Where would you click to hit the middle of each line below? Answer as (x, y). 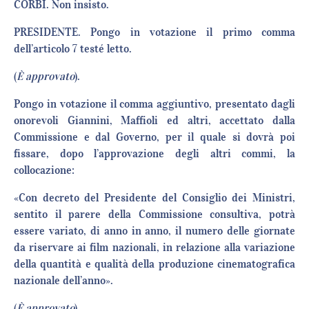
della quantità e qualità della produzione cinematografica (154, 264)
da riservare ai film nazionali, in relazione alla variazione (154, 247)
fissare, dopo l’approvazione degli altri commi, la (154, 153)
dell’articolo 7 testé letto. (73, 49)
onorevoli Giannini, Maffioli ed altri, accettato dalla (154, 120)
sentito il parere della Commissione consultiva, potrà (154, 214)
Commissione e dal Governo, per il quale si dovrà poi (154, 137)
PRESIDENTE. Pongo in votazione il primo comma (154, 32)
